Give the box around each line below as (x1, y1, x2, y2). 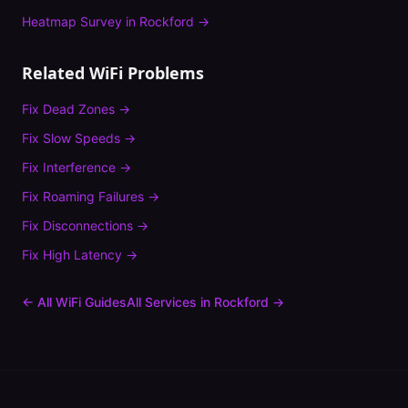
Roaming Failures (43, 189, 144, 204)
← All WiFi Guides (22, 294, 127, 310)
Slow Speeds (43, 130, 120, 146)
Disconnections (43, 218, 133, 233)
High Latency (43, 247, 122, 262)
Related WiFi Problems (22, 62, 204, 84)
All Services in (127, 294, 214, 310)
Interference (43, 159, 116, 175)
